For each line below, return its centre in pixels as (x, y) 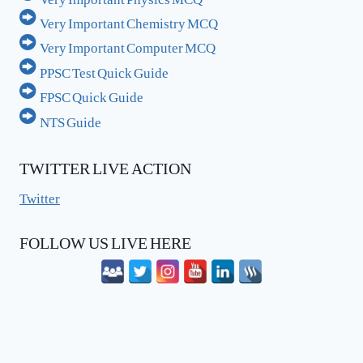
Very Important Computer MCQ (128, 44)
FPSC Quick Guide (92, 94)
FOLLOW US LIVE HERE (105, 239)
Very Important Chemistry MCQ (129, 20)
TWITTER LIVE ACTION (105, 163)
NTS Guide (71, 118)
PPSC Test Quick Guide (105, 68)
